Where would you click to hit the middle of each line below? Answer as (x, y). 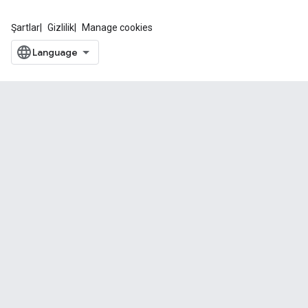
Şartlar (25, 27)
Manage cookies (117, 27)
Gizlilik (61, 27)
